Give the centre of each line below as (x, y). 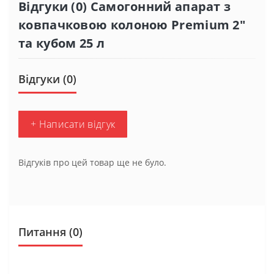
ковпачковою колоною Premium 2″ (132, 24)
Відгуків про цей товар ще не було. (92, 162)
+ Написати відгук (73, 124)
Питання (42, 231)
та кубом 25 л (61, 43)
